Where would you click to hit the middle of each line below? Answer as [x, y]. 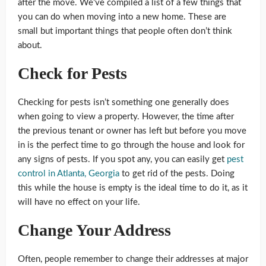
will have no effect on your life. [79, 202]
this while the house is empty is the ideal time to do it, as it [133, 188]
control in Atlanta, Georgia [69, 174]
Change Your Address [94, 230]
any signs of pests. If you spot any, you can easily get [122, 160]
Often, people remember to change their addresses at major [133, 259]
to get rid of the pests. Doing [177, 174]
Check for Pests [72, 74]
